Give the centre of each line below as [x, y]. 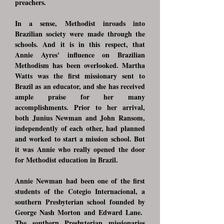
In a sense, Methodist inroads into [80, 23]
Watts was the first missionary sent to [80, 76]
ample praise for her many [80, 97]
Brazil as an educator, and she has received [80, 86]
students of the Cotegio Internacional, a [80, 191]
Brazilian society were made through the [80, 34]
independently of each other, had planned [80, 128]
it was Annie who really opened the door [80, 149]
